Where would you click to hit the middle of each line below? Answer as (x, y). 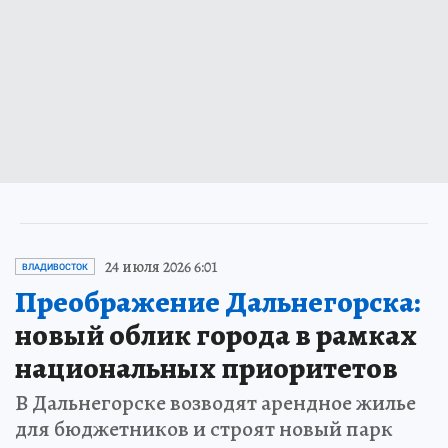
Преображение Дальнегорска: (217, 301)
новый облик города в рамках (216, 334)
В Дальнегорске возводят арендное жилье (215, 402)
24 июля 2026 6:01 (161, 266)
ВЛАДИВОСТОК (55, 266)
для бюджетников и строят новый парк (204, 428)
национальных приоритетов (206, 367)
